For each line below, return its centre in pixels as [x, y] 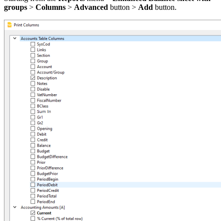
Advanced [92, 7]
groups [16, 7]
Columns [52, 7]
